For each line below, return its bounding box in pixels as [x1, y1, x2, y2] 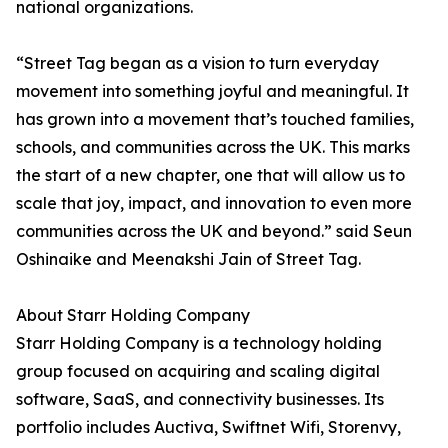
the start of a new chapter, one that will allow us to [16, 165, 405, 186]
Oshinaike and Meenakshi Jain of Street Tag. [16, 249, 361, 270]
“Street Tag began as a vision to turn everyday [16, 53, 379, 74]
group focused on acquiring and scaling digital [16, 361, 380, 382]
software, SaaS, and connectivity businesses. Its [16, 389, 384, 410]
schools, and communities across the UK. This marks [16, 137, 410, 158]
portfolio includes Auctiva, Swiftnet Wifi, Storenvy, [16, 417, 401, 438]
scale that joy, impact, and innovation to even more [16, 193, 412, 214]
